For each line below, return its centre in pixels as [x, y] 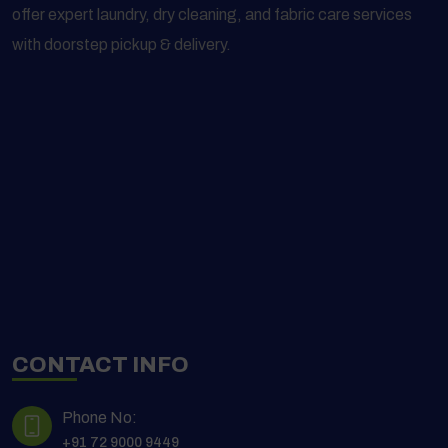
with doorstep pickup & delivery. [121, 45]
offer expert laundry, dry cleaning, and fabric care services [212, 15]
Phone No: [99, 418]
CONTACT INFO [100, 365]
